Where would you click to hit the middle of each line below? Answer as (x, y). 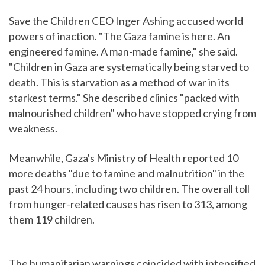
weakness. (33, 129)
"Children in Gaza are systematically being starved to (129, 67)
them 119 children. (52, 220)
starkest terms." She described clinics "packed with (124, 98)
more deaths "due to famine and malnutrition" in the (127, 174)
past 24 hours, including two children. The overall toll (129, 189)
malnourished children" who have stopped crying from (132, 113)
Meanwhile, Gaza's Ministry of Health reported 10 (124, 158)
